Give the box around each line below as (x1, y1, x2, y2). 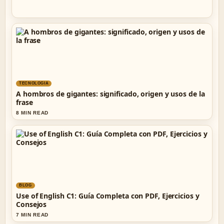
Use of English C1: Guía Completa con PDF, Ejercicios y (16, 191, 199, 200)
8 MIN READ (16, 110, 48, 115)
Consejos (16, 199, 47, 209)
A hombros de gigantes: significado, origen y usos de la (16, 89, 205, 98)
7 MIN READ (16, 212, 48, 217)
